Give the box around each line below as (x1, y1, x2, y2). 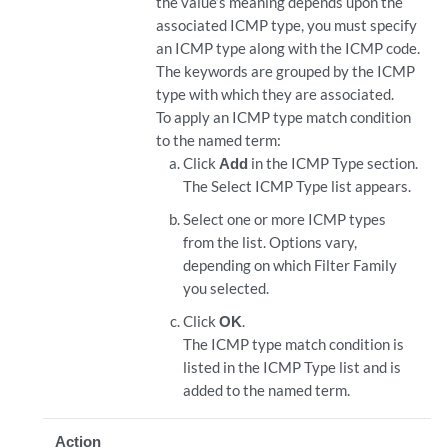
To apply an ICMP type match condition (155, 108, 411, 126)
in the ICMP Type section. (248, 154, 419, 172)
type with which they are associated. (155, 85, 394, 103)
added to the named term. (183, 381, 351, 399)
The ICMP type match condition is (183, 335, 405, 353)
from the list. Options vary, (183, 233, 358, 251)
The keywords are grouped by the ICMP (155, 62, 415, 80)
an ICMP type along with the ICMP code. (155, 39, 420, 57)
